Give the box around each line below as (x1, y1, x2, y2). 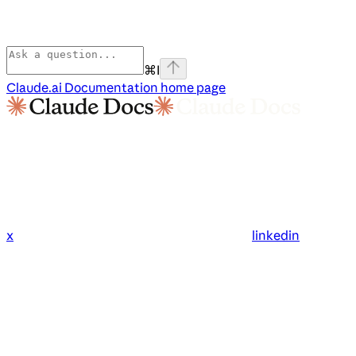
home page (158, 79, 226, 96)
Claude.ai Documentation (6, 79, 158, 96)
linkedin (252, 227, 300, 244)
